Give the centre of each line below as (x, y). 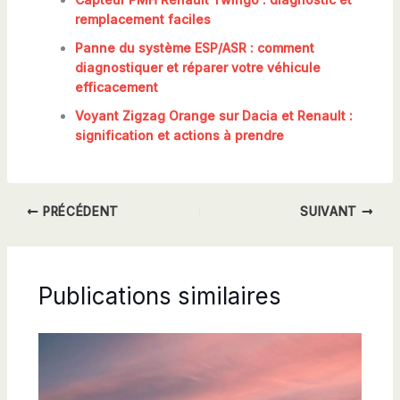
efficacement (116, 87)
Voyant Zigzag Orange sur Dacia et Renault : (213, 116)
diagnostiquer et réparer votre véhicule (197, 68)
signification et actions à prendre (179, 136)
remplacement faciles (142, 20)
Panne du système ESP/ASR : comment (194, 48)
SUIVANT (331, 212)
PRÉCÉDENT (79, 212)
